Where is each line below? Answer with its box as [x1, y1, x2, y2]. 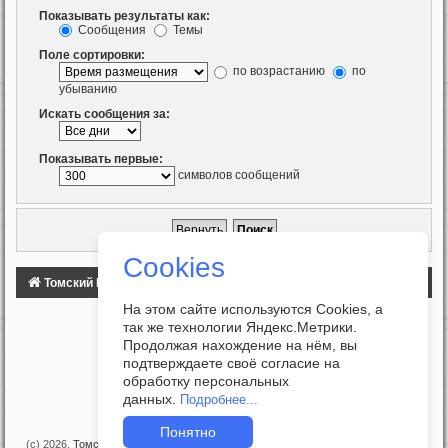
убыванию [59, 82, 117, 97]
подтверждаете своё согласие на [123, 355, 340, 371]
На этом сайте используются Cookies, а [123, 301, 383, 317]
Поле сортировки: [39, 48, 145, 63]
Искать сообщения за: [39, 107, 170, 122]
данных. [123, 391, 176, 407]
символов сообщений [175, 168, 300, 183]
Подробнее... [176, 392, 258, 407]
